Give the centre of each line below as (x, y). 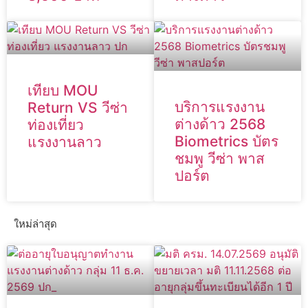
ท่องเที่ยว (56, 125)
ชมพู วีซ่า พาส (220, 159)
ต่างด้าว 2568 (220, 124)
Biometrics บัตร (227, 142)
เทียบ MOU (63, 91)
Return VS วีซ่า (78, 108)
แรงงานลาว (65, 142)
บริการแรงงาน (220, 107)
